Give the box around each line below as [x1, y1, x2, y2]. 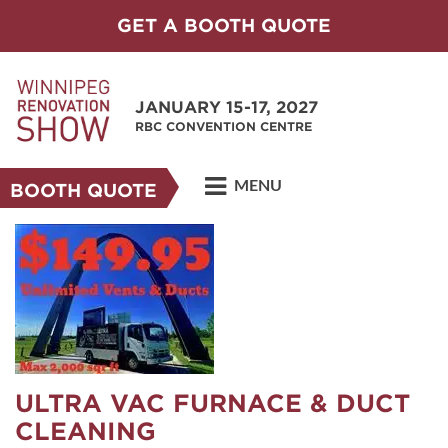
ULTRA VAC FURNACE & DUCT [15, 389, 410, 418]
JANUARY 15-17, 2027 [135, 98, 318, 117]
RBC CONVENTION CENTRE [135, 119, 312, 134]
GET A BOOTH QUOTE [117, 15, 331, 36]
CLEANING [15, 417, 156, 446]
